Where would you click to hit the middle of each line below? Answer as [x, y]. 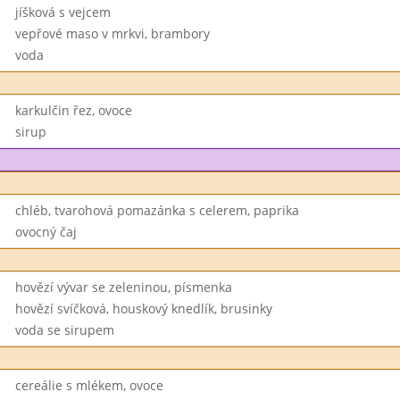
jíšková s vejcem [62, 12]
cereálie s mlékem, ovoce [89, 385]
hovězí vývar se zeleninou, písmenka [123, 287]
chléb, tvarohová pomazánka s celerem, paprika [157, 210]
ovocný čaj [46, 232]
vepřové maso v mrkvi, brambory [112, 33]
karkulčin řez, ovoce [73, 110]
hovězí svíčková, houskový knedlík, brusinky [143, 308]
